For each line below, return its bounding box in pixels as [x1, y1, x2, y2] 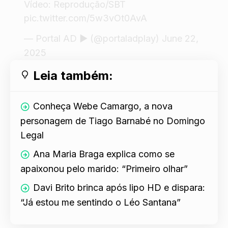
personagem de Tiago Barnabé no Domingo [20, 116, 205, 127]
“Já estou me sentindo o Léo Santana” [20, 197, 181, 208]
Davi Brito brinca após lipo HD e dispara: [33, 182, 205, 193]
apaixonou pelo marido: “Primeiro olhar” [20, 163, 188, 175]
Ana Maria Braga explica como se [33, 149, 175, 160]
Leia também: [33, 68, 113, 83]
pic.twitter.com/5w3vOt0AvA [24, 12, 147, 23]
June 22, [162, 33, 198, 44]
